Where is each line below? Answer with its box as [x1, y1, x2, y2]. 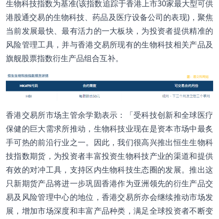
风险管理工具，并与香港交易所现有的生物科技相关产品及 [6, 39, 213, 50]
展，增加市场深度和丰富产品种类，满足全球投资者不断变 [6, 205, 213, 217]
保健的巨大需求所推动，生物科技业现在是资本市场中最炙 [6, 123, 213, 134]
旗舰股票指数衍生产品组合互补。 [6, 52, 123, 64]
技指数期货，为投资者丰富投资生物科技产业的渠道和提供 [6, 151, 213, 162]
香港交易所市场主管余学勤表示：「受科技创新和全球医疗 [6, 109, 213, 121]
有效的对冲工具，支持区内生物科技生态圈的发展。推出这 [6, 164, 213, 175]
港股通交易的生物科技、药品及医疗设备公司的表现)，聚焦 [6, 11, 213, 22]
